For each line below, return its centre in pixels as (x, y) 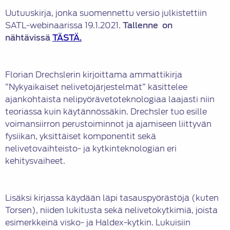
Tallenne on (148, 26)
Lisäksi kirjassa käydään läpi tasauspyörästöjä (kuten (112, 198)
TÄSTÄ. (67, 38)
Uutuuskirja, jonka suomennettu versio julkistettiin (106, 13)
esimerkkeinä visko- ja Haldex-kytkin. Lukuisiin (98, 223)
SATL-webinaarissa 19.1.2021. (64, 26)
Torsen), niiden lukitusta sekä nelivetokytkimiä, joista (111, 210)
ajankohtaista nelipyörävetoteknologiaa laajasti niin (110, 100)
